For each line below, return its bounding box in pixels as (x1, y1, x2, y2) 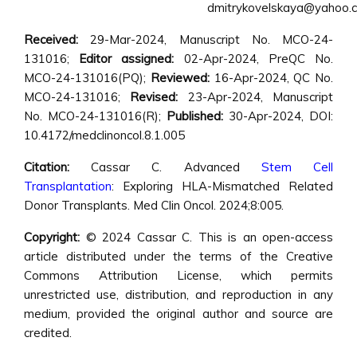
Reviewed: (150, 70, 210, 85)
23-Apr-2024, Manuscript (178, 89, 334, 104)
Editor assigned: (79, 51, 175, 66)
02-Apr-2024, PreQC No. (174, 51, 334, 66)
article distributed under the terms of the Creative (24, 249, 333, 264)
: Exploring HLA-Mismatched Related (112, 178, 333, 194)
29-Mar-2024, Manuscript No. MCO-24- (78, 32, 333, 47)
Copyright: (24, 229, 80, 245)
